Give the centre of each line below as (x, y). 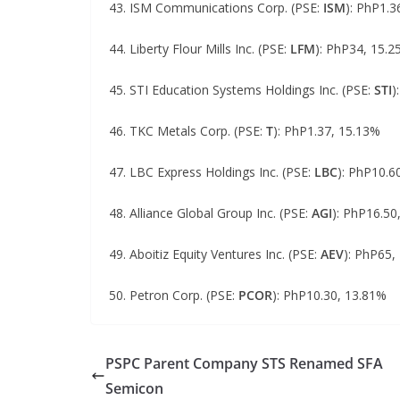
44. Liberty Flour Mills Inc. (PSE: (200, 49)
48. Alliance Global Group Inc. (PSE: (210, 213)
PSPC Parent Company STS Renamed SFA (244, 363)
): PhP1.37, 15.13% (327, 131)
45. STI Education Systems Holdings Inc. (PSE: (242, 90)
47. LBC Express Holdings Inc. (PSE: (212, 172)
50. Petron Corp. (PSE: (174, 295)
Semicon (134, 388)
